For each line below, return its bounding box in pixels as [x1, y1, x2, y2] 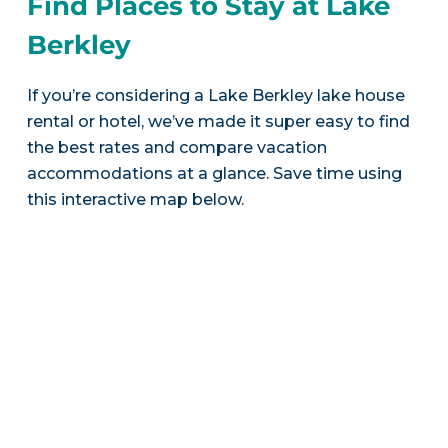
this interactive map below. [26, 189, 244, 209]
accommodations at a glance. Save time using [26, 163, 402, 183]
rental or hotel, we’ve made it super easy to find [26, 111, 410, 131]
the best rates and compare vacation [26, 137, 327, 157]
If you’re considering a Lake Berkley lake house [26, 85, 405, 105]
